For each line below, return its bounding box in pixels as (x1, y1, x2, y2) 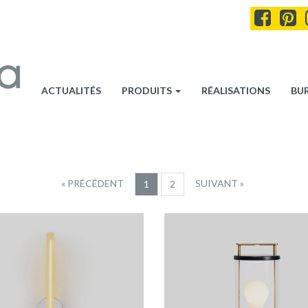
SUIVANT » (195, 177, 244, 189)
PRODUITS (122, 85, 174, 96)
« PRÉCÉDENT (60, 177, 124, 189)
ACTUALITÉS (41, 85, 101, 96)
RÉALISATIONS (201, 85, 270, 96)
